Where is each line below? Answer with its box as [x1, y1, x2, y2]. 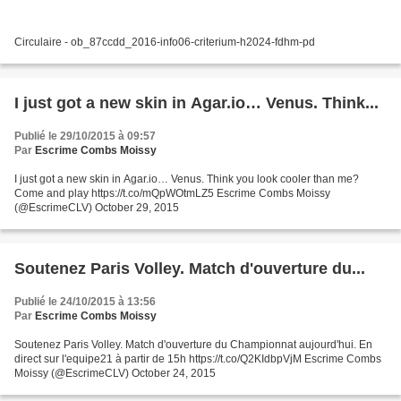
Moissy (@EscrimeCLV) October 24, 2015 [14, 367, 216, 380]
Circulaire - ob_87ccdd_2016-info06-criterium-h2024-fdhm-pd [14, 36, 315, 49]
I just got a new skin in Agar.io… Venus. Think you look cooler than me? [14, 173, 359, 186]
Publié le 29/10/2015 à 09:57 [14, 130, 156, 143]
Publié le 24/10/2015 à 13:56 [14, 295, 156, 309]
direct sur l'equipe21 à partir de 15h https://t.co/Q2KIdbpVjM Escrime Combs [14, 353, 381, 366]
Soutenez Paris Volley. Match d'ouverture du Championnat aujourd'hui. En [14, 338, 372, 352]
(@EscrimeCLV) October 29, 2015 [14, 201, 179, 215]
